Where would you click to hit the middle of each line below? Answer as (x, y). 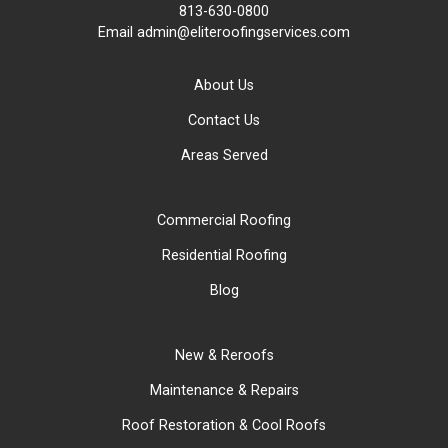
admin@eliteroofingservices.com (243, 32)
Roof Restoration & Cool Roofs (224, 425)
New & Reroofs (224, 355)
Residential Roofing (224, 255)
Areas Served (224, 155)
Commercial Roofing (224, 220)
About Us (224, 85)
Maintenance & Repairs (224, 390)
